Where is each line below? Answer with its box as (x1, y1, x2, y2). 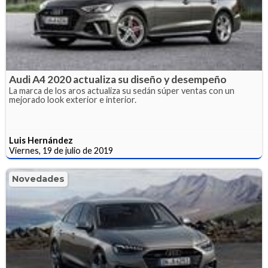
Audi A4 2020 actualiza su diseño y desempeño (9, 72, 227, 86)
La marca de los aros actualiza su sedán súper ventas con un (9, 85, 234, 96)
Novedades (12, 173, 65, 184)
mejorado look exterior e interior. (9, 94, 136, 105)
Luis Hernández (9, 135, 73, 145)
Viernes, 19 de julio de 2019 (9, 145, 113, 156)
